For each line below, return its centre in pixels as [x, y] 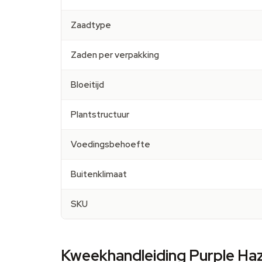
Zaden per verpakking [115, 55]
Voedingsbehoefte [111, 144]
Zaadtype [91, 25]
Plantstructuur [100, 115]
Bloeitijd [87, 85]
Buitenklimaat [99, 174]
